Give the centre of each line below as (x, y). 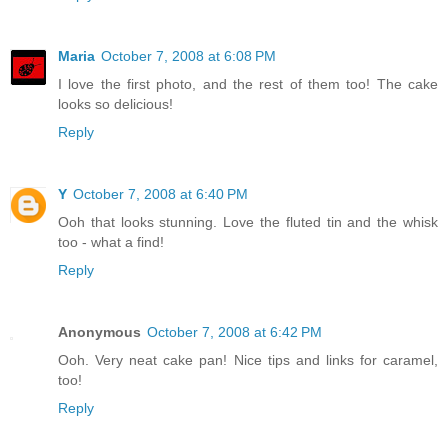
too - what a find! (111, 242)
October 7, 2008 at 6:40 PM (160, 194)
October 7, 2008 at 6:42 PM (234, 332)
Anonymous (99, 332)
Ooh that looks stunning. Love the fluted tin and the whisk (248, 222)
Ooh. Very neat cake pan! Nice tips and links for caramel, (248, 360)
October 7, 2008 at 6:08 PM (188, 56)
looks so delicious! (115, 104)
